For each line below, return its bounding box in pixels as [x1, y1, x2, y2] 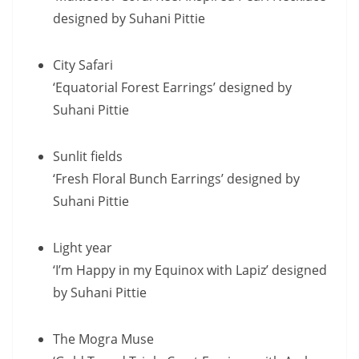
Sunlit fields [53, 147, 123, 165]
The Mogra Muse [53, 330, 154, 348]
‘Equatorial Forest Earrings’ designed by [53, 79, 292, 96]
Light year [53, 239, 112, 256]
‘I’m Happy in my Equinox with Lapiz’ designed [53, 261, 327, 279]
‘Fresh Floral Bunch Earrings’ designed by [53, 170, 300, 188]
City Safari [53, 56, 113, 74]
